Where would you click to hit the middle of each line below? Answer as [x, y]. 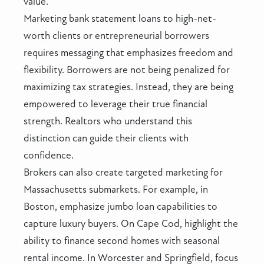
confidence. [49, 155]
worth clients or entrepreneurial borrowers [116, 35]
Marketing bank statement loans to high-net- [120, 18]
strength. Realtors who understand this [108, 121]
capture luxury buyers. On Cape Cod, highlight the [131, 223]
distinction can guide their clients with [106, 138]
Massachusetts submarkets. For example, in [116, 189]
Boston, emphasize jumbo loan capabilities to [121, 206]
